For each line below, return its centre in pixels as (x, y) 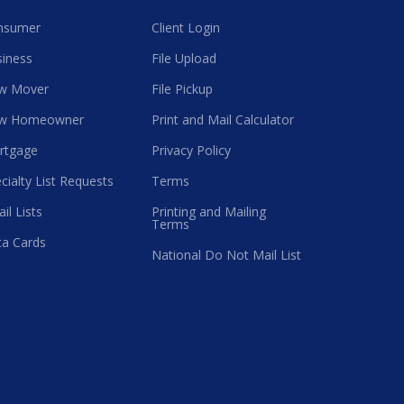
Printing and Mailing (209, 211)
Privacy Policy (191, 150)
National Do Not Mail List (226, 255)
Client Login (186, 28)
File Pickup (182, 89)
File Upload (184, 58)
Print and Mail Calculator (223, 119)
